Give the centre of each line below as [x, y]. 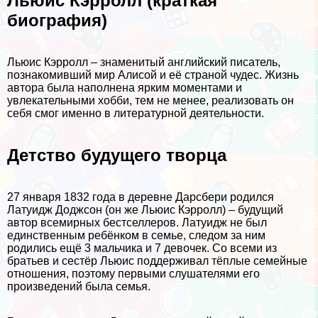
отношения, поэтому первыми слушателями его [133, 273]
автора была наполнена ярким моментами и [125, 87]
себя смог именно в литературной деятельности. [136, 113]
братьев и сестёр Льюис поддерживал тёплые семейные [157, 261]
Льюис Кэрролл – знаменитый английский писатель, [144, 62]
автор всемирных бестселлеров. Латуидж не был [137, 222]
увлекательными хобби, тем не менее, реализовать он [150, 100]
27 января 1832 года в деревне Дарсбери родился [141, 197]
